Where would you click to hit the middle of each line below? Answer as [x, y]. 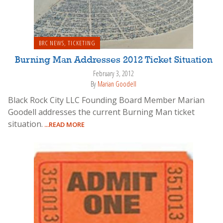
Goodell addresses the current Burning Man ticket [101, 112]
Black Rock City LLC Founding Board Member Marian [106, 100]
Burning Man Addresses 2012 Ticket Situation [113, 60]
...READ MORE [64, 124]
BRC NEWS [51, 43]
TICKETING [81, 43]
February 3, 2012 [113, 74]
